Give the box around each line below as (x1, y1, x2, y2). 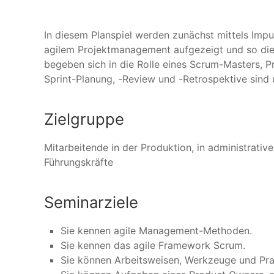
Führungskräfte (44, 156, 113, 168)
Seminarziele (44, 193, 138, 212)
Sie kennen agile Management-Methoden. (61, 224, 252, 237)
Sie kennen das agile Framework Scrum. (61, 239, 245, 251)
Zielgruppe (44, 109, 124, 128)
